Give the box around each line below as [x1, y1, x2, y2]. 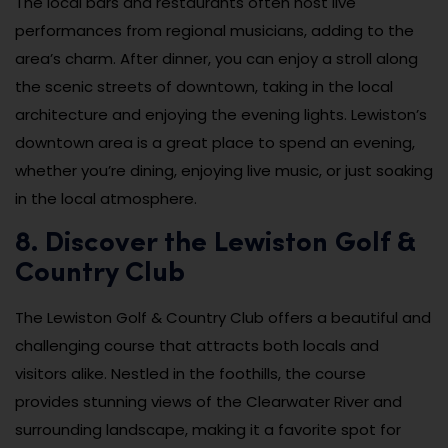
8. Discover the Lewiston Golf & [15, 230, 416, 259]
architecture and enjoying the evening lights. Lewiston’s [15, 104, 427, 126]
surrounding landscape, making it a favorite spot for [15, 419, 401, 441]
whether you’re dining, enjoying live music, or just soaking [15, 160, 433, 182]
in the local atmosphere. [15, 188, 197, 210]
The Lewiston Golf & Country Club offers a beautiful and [15, 307, 431, 329]
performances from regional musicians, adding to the [15, 20, 414, 42]
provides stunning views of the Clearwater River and [15, 391, 402, 413]
